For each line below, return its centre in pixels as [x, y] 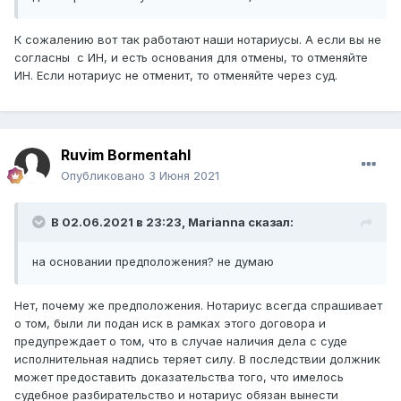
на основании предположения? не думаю [153, 262]
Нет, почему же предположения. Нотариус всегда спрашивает [198, 306]
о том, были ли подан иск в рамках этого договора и [170, 324]
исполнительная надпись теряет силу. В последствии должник [197, 359]
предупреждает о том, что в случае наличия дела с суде [181, 341]
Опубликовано [105, 176]
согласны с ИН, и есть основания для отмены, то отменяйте [191, 58]
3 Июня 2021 [184, 176]
